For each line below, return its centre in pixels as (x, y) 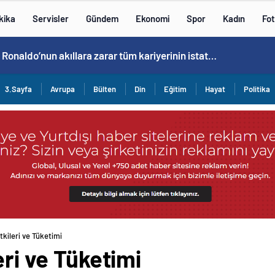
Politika (257, 89)
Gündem (102, 18)
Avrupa (63, 89)
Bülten (105, 89)
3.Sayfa (18, 89)
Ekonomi (153, 18)
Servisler (51, 18)
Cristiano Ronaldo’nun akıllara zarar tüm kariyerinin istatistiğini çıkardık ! (212, 55)
